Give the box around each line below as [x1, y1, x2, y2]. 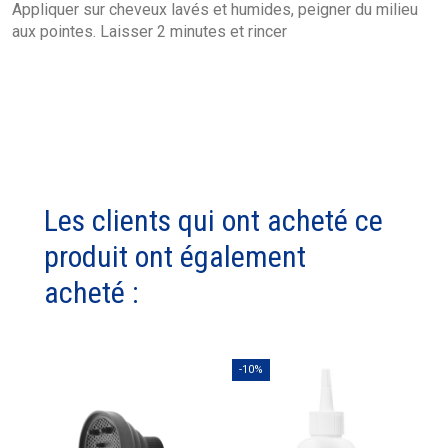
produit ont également [44, 239, 306, 275]
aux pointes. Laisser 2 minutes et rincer [12, 22, 287, 42]
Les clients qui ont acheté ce [44, 203, 383, 239]
